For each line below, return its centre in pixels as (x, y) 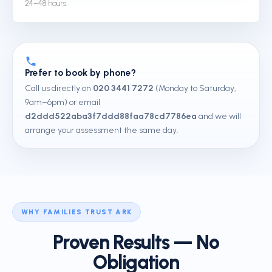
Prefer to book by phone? (80, 73)
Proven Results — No (136, 242)
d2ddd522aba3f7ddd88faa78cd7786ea (111, 116)
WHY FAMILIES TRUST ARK (77, 212)
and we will (219, 116)
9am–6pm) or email (63, 102)
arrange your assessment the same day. (102, 130)
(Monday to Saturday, (195, 88)
